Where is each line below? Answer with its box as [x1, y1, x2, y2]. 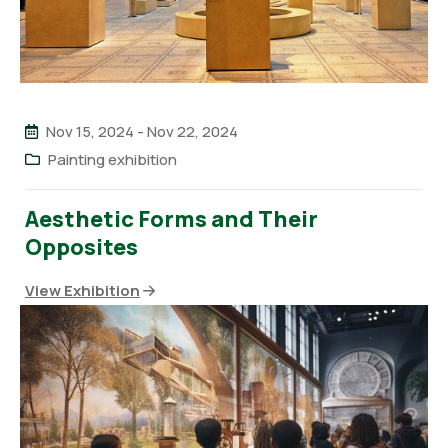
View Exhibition [25, 279, 140, 301]
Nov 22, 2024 [147, 120, 238, 142]
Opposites [25, 231, 138, 262]
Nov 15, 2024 [46, 120, 134, 142]
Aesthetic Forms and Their [25, 203, 318, 234]
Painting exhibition [48, 148, 177, 170]
